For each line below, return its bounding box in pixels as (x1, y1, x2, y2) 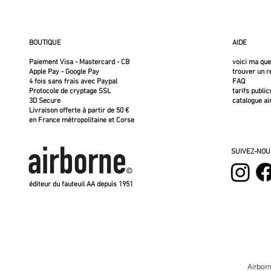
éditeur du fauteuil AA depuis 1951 (28, 180, 133, 189)
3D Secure (28, 97, 60, 105)
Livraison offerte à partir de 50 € (28, 106, 129, 115)
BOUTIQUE (28, 39, 61, 47)
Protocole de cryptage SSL (28, 87, 111, 96)
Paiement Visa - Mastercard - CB (28, 58, 129, 67)
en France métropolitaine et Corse (28, 116, 134, 125)
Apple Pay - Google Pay (28, 68, 99, 76)
